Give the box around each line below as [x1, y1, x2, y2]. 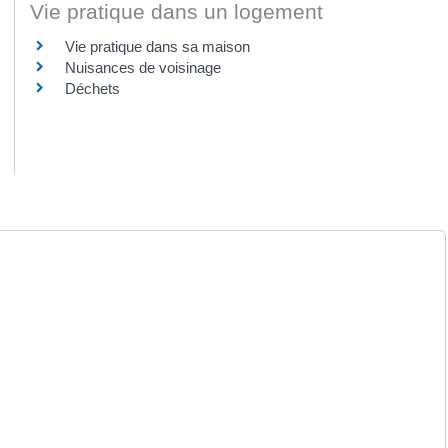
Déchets [65, 80, 120, 98]
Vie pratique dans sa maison [65, 38, 250, 56]
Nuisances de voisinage [65, 59, 221, 77]
